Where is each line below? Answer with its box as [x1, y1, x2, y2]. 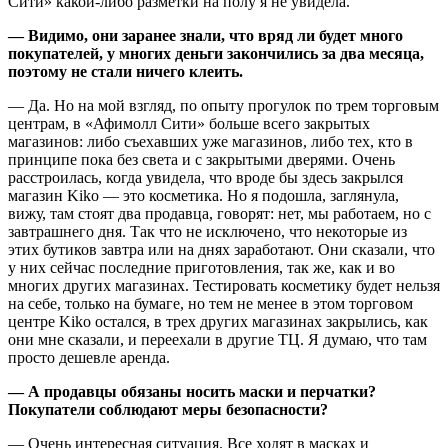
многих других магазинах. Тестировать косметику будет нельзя [8, 277, 440, 295]
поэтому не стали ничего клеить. [8, 63, 243, 81]
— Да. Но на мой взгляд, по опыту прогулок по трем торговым [8, 97, 439, 115]
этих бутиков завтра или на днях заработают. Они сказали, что [8, 241, 435, 259]
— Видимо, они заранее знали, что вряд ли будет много [8, 27, 403, 45]
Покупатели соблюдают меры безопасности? [8, 401, 328, 419]
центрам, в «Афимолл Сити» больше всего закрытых [8, 115, 370, 133]
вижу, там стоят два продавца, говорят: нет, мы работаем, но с [8, 205, 431, 223]
